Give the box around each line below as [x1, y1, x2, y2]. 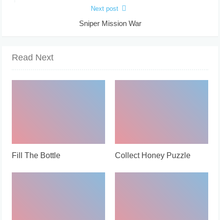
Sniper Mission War [79, 19, 141, 27]
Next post [90, 4, 118, 12]
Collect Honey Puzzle [115, 151, 191, 160]
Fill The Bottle [12, 151, 61, 160]
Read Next [12, 52, 54, 62]
